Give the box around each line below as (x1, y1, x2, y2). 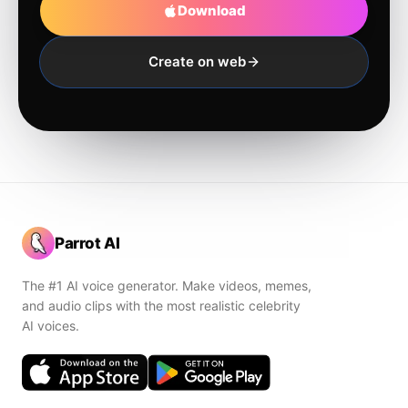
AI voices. (22, 318, 79, 333)
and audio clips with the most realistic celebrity (22, 298, 301, 313)
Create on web (148, 52, 246, 70)
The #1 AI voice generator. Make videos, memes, (22, 278, 311, 293)
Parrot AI (55, 233, 120, 252)
